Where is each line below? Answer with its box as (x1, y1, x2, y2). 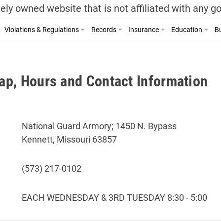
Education (171, 26, 202, 34)
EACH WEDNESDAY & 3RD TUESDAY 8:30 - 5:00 (21, 192, 207, 203)
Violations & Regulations (4, 26, 79, 34)
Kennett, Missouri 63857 (21, 134, 117, 145)
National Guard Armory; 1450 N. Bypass (21, 121, 177, 131)
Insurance (128, 26, 159, 34)
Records (91, 26, 116, 34)
